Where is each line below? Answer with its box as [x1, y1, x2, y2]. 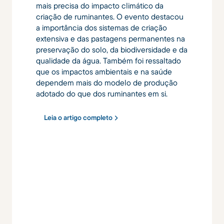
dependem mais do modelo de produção [36, 77, 177, 88]
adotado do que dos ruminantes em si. [36, 88, 167, 99]
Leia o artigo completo [44, 112, 112, 122]
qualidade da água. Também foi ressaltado [36, 55, 181, 66]
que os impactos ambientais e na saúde [36, 66, 172, 77]
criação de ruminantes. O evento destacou [36, 11, 183, 22]
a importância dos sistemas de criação [36, 22, 167, 33]
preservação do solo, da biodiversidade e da [36, 44, 187, 55]
